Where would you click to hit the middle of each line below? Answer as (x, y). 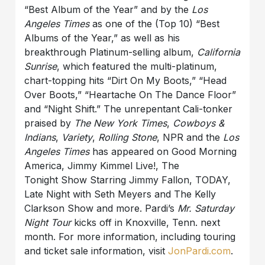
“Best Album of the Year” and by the (108, 10)
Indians (40, 138)
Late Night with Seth (70, 194)
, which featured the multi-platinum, (137, 67)
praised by (49, 123)
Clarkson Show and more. (83, 209)
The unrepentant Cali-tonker (168, 109)
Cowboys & (199, 123)
